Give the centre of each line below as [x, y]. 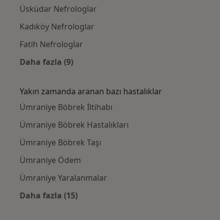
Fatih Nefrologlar [51, 44]
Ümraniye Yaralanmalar [63, 178]
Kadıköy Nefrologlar [57, 27]
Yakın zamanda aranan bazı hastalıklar [91, 92]
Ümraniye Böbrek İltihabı [66, 107]
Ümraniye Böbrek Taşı [60, 143]
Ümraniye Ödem [50, 160]
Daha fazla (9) [46, 62]
